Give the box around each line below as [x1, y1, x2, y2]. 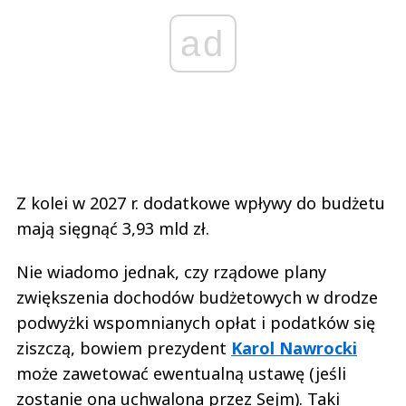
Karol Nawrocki [231, 337, 357, 360]
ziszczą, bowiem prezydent [16, 337, 231, 360]
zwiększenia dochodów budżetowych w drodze [16, 286, 378, 309]
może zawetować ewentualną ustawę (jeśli [16, 362, 346, 385]
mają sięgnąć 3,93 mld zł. [16, 217, 209, 240]
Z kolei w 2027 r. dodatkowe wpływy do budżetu [16, 192, 385, 215]
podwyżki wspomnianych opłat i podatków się [16, 312, 375, 334]
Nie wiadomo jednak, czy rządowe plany [16, 261, 326, 284]
